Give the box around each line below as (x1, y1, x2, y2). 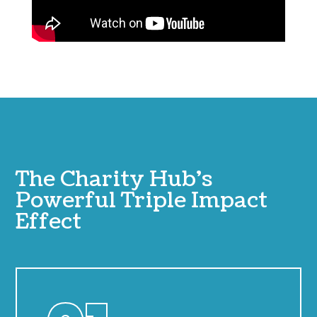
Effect (16, 207, 82, 237)
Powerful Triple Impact (16, 185, 268, 216)
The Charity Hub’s (16, 164, 213, 195)
